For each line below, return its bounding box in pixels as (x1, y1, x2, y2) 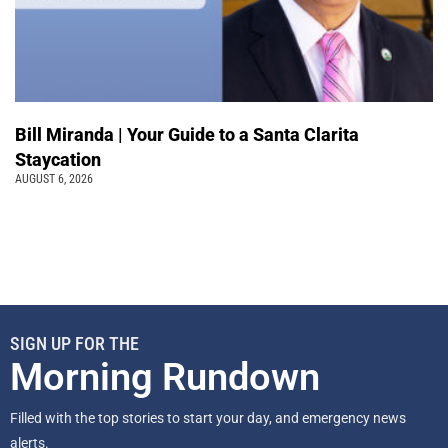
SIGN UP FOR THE (10, 333, 139, 355)
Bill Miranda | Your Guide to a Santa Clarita (15, 124, 359, 146)
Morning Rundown (10, 355, 320, 400)
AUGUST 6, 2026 (15, 172, 93, 187)
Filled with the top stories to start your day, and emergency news (10, 410, 406, 427)
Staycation (15, 149, 105, 171)
